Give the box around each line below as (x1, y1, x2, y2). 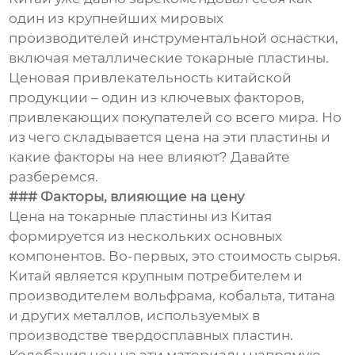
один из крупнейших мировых (9, 10, 224, 27)
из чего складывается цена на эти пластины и (9, 129, 331, 146)
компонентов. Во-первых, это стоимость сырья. (9, 248, 342, 265)
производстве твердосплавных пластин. (9, 327, 294, 344)
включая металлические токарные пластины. (9, 50, 330, 67)
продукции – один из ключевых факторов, (9, 90, 305, 106)
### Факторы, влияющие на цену (9, 189, 245, 205)
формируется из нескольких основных (9, 228, 283, 245)
